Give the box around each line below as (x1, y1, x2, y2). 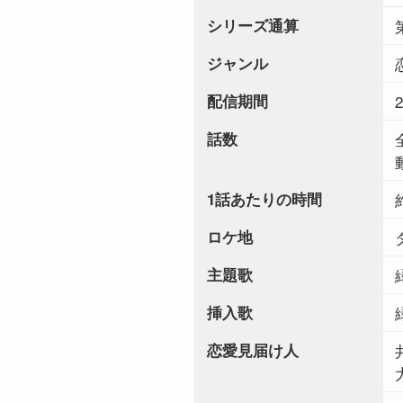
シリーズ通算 (206, 14, 299, 37)
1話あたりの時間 (206, 188, 322, 210)
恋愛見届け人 (206, 339, 299, 362)
